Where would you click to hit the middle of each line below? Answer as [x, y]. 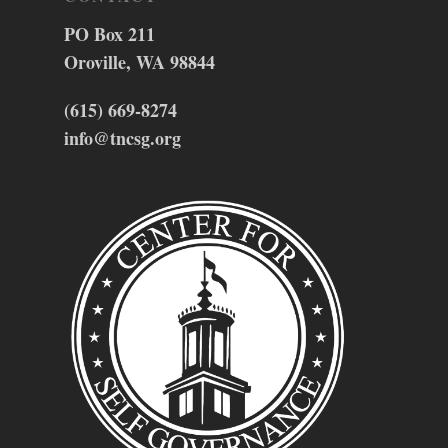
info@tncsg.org [122, 138]
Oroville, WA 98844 [139, 62]
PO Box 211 [109, 34]
